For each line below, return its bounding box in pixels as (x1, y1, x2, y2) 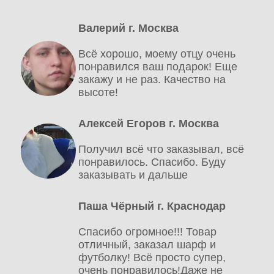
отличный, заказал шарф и (78, 239, 217, 251)
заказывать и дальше (78, 169, 188, 182)
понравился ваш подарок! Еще (78, 61, 238, 73)
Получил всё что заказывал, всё (78, 143, 245, 156)
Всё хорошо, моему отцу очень (78, 48, 236, 61)
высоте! (78, 86, 119, 99)
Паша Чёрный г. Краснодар (78, 200, 226, 213)
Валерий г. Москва (78, 22, 179, 35)
